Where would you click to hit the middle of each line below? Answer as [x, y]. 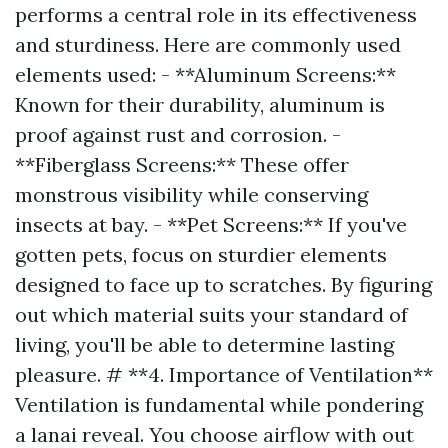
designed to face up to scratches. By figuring [223, 284]
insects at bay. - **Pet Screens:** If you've [211, 224]
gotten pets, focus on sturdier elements [201, 254]
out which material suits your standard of [211, 314]
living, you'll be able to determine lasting [204, 344]
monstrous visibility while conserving [191, 194]
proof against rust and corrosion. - [178, 134]
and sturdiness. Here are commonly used [208, 44]
